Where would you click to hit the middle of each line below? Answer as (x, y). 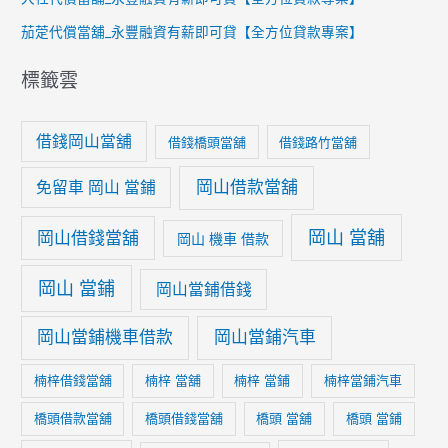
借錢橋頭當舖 (207, 141)
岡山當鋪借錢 (203, 289)
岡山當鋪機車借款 (105, 337)
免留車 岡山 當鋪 (96, 188)
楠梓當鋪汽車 (362, 380)
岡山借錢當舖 (88, 237)
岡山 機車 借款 (223, 238)
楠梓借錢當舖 (72, 380)
